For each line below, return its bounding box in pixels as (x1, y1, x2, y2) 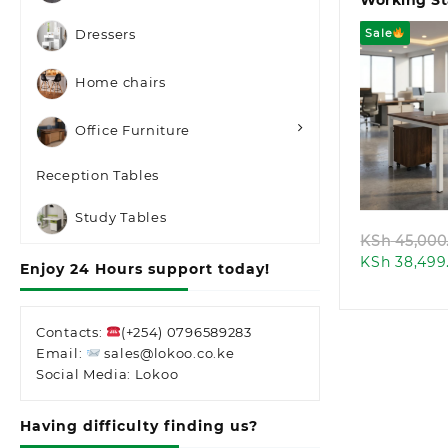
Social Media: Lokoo (36, 366, 179, 382)
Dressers (75, 26, 136, 43)
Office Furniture (75, 122, 191, 139)
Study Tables (75, 209, 167, 226)
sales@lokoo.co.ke (100, 345, 235, 361)
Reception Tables (36, 167, 160, 183)
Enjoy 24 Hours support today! (20, 260, 270, 278)
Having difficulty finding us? (20, 417, 258, 435)
